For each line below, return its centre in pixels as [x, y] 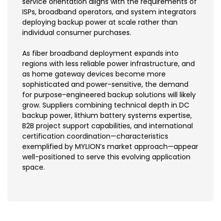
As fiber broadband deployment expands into [100, 53]
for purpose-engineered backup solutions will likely [109, 94]
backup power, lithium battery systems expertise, [107, 115]
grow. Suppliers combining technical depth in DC [106, 105]
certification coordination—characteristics [95, 136]
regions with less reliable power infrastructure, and [109, 63]
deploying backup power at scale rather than [100, 22]
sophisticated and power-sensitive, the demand [105, 84]
